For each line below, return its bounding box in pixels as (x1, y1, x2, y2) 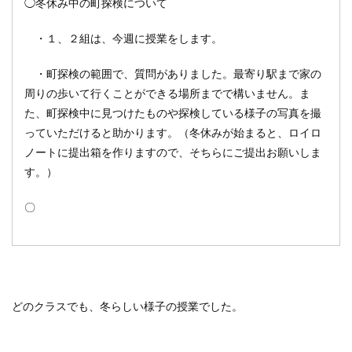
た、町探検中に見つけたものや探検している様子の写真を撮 (24, 107, 321, 120)
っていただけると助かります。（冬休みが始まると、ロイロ (24, 126, 321, 140)
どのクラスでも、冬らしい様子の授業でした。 (12, 300, 243, 313)
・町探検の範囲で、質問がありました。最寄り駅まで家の (24, 68, 321, 81)
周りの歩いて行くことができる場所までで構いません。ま (24, 87, 310, 101)
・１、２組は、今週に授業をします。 (24, 32, 222, 46)
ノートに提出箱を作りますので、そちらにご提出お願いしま (24, 146, 321, 159)
